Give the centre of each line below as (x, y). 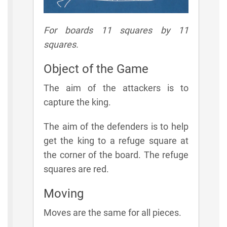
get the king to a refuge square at (116, 140)
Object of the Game (96, 69)
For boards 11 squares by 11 (116, 30)
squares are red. (76, 169)
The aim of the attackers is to (116, 88)
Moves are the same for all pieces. (112, 212)
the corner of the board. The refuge (116, 155)
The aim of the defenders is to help (116, 126)
